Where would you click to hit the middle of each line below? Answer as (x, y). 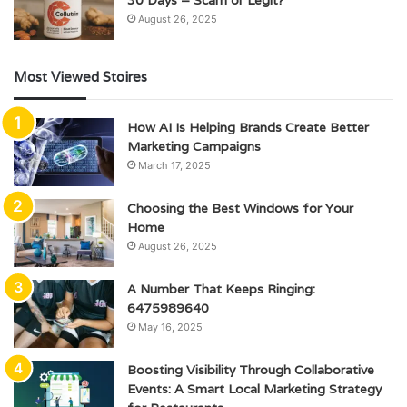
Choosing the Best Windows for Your (240, 208)
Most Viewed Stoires (80, 76)
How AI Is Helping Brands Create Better (248, 127)
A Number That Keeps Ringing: (221, 288)
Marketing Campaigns (194, 146)
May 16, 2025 (170, 327)
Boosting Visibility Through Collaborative (251, 369)
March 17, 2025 (174, 165)
